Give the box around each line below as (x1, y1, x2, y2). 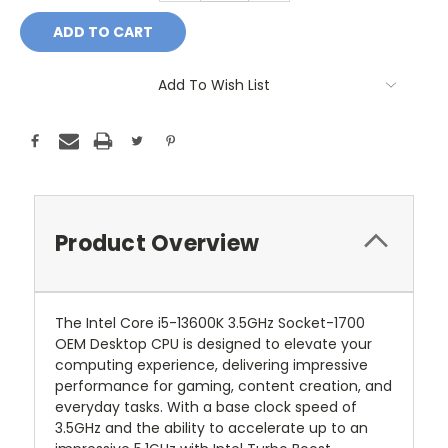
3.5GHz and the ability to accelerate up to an (55, 418, 368, 439)
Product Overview (55, 228, 259, 260)
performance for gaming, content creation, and (55, 376, 392, 397)
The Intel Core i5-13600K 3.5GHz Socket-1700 (55, 313, 365, 334)
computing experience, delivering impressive (55, 355, 368, 376)
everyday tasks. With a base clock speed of (55, 397, 357, 418)
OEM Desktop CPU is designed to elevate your (55, 334, 372, 355)
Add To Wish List (158, 75, 270, 96)
